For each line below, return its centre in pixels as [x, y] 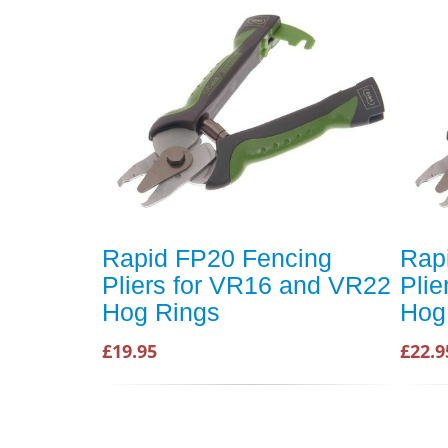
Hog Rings [161, 312]
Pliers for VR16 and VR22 [246, 285]
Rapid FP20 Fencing [217, 258]
